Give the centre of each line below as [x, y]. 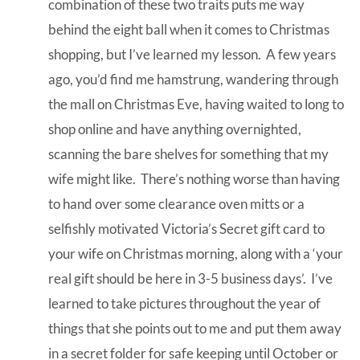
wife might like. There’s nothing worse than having [194, 178]
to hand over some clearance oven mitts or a [176, 203]
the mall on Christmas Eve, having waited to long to [196, 104]
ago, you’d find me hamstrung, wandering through [193, 79]
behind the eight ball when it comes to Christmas [189, 29]
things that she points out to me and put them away [195, 328]
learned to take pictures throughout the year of [184, 303]
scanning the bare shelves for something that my [188, 153]
